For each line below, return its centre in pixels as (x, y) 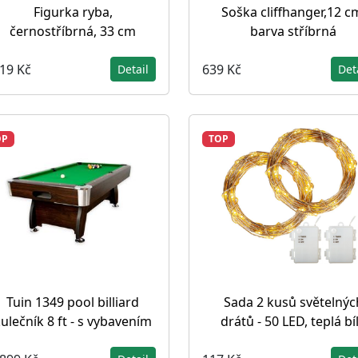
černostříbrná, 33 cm (73, 31)
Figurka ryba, (73, 12)
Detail (133, 69)
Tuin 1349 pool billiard (73, 302)
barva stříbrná (293, 31)
